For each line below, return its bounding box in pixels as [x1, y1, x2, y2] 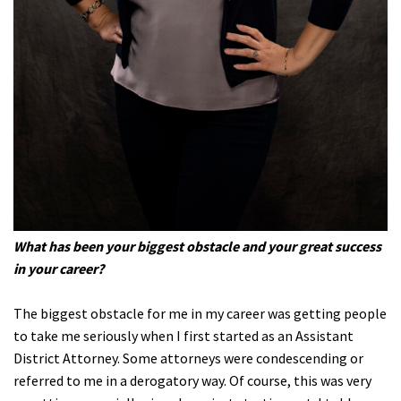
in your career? [13, 259, 104, 277]
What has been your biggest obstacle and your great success [13, 236, 381, 255]
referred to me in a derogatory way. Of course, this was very [13, 371, 371, 389]
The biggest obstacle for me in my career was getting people [13, 303, 387, 322]
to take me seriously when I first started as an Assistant [13, 326, 354, 345]
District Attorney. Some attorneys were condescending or [13, 348, 363, 367]
